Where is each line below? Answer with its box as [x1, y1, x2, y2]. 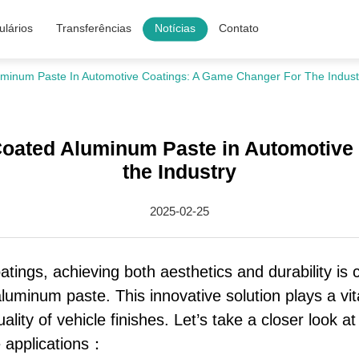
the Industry [123, 159, 236, 183]
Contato [219, 22, 260, 35]
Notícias [155, 22, 196, 35]
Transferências [56, 22, 132, 35]
